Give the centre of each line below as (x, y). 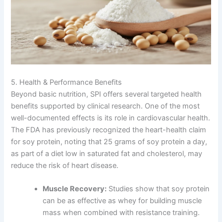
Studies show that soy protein (158, 189)
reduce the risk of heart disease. (65, 165)
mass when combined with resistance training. (121, 213)
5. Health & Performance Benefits (67, 82)
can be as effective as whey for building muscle (122, 201)
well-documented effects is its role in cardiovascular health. (111, 118)
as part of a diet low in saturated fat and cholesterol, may (107, 153)
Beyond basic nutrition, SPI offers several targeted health (107, 94)
